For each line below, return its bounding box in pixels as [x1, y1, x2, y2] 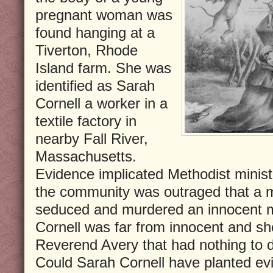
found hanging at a [35, 24, 155, 41]
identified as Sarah [35, 77, 155, 94]
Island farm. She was [35, 59, 171, 76]
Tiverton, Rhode [35, 41, 138, 58]
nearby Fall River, [35, 130, 148, 147]
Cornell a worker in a [35, 94, 168, 112]
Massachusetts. [35, 147, 136, 165]
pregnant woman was [35, 6, 172, 23]
